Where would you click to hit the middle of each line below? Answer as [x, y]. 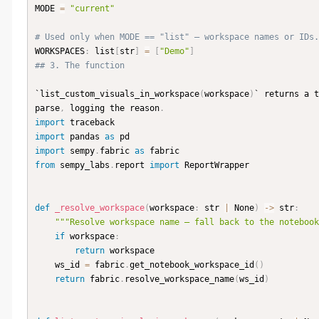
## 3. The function [80, 66]
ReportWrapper [214, 166]
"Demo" [174, 52]
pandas [85, 137]
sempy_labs [82, 166]
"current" [92, 9]
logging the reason [112, 109]
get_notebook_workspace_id [192, 265]
